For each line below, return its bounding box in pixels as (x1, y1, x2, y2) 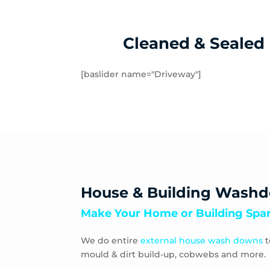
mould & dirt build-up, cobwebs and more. (81, 248, 266, 260)
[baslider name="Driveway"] (81, 68, 202, 80)
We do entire (81, 234, 141, 246)
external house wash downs (140, 234, 263, 246)
